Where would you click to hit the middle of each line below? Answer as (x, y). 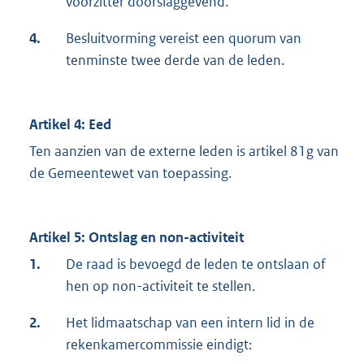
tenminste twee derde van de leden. (175, 61)
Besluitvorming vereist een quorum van (184, 39)
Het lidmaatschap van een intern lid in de (190, 323)
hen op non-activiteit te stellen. (160, 286)
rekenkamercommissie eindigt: (159, 345)
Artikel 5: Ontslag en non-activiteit (136, 238)
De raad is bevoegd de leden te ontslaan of (196, 264)
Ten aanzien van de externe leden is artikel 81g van (184, 152)
